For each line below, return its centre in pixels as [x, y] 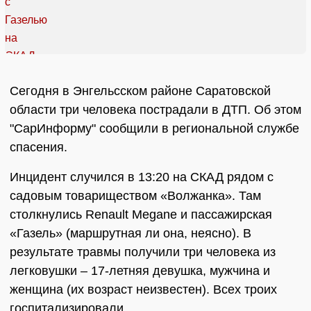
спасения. [39, 148]
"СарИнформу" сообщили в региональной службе [154, 129]
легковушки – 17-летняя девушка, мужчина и [140, 271]
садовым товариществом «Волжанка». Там [135, 196]
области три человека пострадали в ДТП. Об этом [155, 110]
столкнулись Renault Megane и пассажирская [141, 215]
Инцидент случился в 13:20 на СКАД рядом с [142, 177]
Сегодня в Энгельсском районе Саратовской [140, 91]
